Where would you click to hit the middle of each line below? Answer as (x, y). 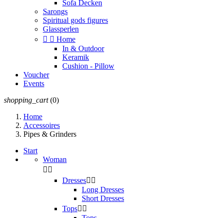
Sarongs (55, 11)
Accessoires (42, 125)
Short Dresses (103, 198)
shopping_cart (26, 100)
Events (34, 83)
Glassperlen (61, 29)
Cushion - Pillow (88, 66)
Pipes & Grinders (50, 134)
